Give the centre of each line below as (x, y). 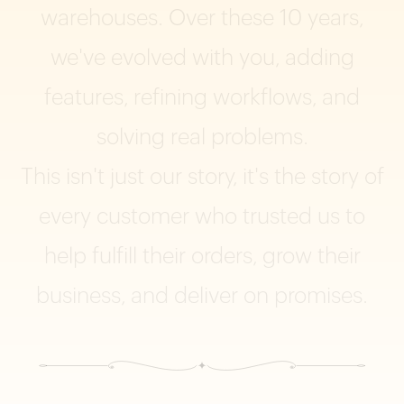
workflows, (265, 96)
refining (170, 96)
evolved (148, 57)
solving (130, 136)
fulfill (114, 255)
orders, (224, 255)
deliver (206, 295)
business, (81, 295)
